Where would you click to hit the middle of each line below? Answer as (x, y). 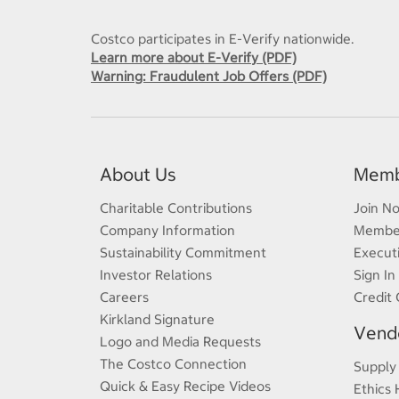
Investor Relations (156, 275)
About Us (138, 174)
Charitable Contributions (176, 208)
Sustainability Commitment (183, 252)
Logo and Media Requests (180, 342)
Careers (124, 297)
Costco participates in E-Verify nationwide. (223, 39)
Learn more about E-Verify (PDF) (194, 57)
